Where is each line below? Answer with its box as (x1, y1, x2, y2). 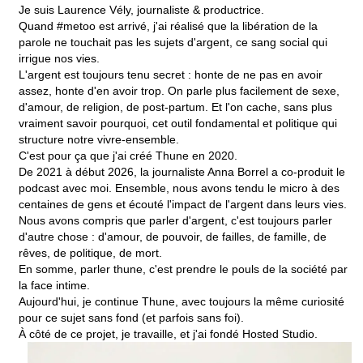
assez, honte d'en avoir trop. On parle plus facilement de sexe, (19, 84, 340, 98)
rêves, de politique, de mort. (19, 246, 162, 260)
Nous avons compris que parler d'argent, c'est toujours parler (19, 214, 332, 228)
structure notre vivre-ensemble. (19, 133, 179, 147)
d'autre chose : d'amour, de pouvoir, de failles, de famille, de (19, 230, 327, 244)
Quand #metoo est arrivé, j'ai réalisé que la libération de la (19, 19, 318, 33)
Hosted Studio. (242, 327, 318, 341)
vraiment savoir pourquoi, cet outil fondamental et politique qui (19, 117, 337, 130)
